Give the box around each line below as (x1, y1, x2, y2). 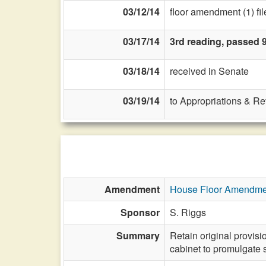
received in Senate (170, 64, 249, 78)
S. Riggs (170, 205, 206, 219)
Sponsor (121, 205, 160, 219)
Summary (116, 229, 160, 242)
